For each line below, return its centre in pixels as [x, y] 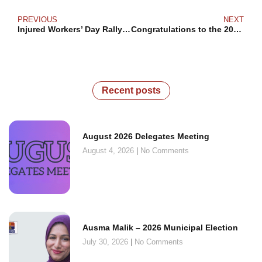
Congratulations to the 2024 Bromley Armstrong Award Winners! [237, 30]
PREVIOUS [37, 20]
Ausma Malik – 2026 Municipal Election [160, 227]
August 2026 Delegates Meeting [146, 137]
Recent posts [131, 91]
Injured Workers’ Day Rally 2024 [126, 30]
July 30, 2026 [106, 242]
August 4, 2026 [109, 151]
